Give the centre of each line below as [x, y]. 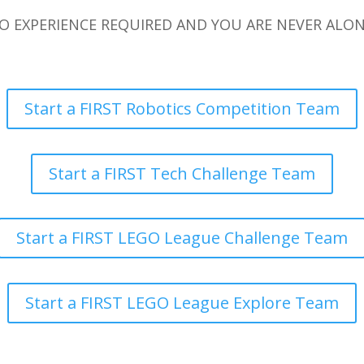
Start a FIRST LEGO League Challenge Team [182, 238]
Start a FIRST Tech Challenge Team [182, 173]
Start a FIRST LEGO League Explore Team [182, 302]
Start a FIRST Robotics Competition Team [182, 109]
